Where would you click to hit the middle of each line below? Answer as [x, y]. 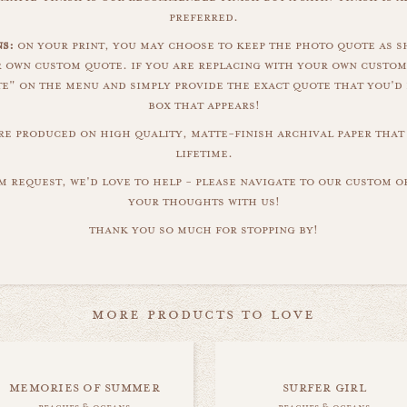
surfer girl [324, 387]
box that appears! [203, 105]
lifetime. [203, 154]
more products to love [203, 314]
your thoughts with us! [203, 202]
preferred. [203, 17]
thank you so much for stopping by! [203, 230]
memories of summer [84, 387]
